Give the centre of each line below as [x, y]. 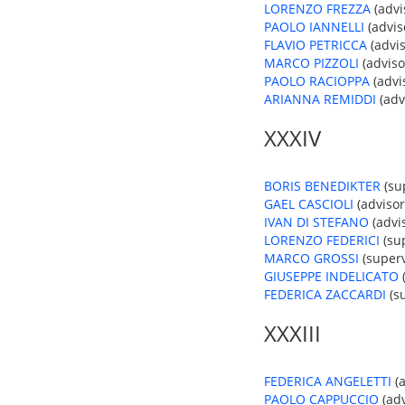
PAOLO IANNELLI [314, 27]
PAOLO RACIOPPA [317, 81]
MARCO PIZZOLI [311, 63]
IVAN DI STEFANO [316, 222]
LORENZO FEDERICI [322, 240]
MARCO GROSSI [311, 258]
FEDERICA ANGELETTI [328, 381]
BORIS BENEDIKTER [322, 186]
